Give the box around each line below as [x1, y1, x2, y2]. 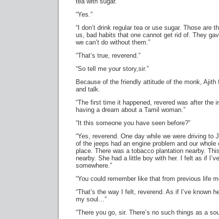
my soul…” [76, 196, 107, 203]
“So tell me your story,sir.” [76, 65, 149, 72]
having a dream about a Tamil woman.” [76, 106, 185, 113]
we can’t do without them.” [76, 39, 150, 46]
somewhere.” [76, 162, 112, 169]
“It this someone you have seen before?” [76, 119, 190, 127]
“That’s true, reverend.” [76, 52, 140, 59]
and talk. [76, 86, 100, 93]
